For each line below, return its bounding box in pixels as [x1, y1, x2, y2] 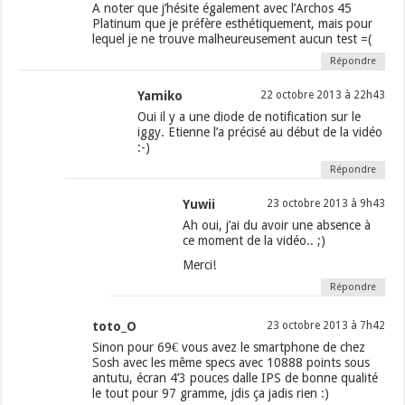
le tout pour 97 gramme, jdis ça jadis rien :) [92, 386, 330, 401]
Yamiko [137, 89, 184, 104]
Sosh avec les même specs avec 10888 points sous [92, 355, 371, 371]
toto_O [92, 319, 137, 334]
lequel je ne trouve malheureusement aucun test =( [92, 32, 372, 47]
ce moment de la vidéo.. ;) [183, 233, 326, 249]
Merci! [183, 258, 217, 273]
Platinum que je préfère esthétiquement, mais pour [92, 16, 373, 32]
